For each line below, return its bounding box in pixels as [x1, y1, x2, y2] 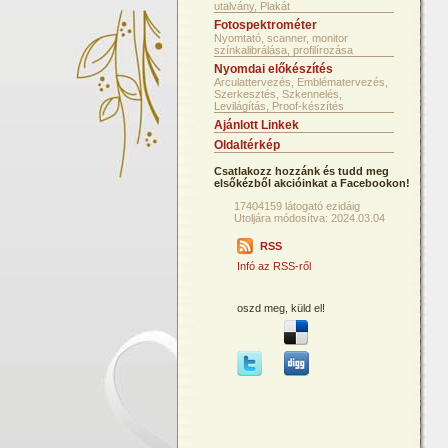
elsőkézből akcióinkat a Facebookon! [214, 177, 410, 189]
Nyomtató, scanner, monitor [214, 32, 348, 44]
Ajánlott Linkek [214, 118, 299, 132]
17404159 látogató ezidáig [234, 200, 360, 212]
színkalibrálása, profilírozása [214, 44, 353, 56]
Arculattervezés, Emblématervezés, [214, 76, 388, 88]
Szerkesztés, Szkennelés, [214, 88, 342, 100]
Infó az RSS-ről [237, 260, 311, 272]
